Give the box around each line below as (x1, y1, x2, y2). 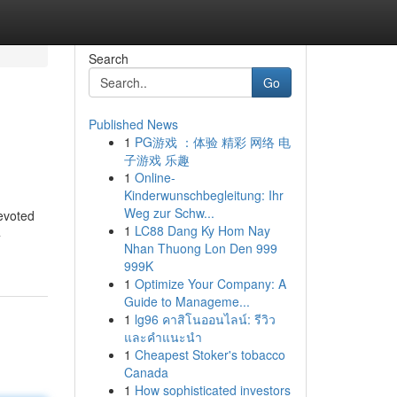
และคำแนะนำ (123, 328, 202, 346)
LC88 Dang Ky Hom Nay (134, 222, 270, 239)
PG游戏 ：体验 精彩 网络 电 (134, 133, 291, 151)
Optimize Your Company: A (134, 275, 286, 292)
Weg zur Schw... (123, 204, 214, 222)
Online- (134, 168, 175, 186)
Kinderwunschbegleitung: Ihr (123, 186, 284, 204)
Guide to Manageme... (123, 292, 250, 310)
